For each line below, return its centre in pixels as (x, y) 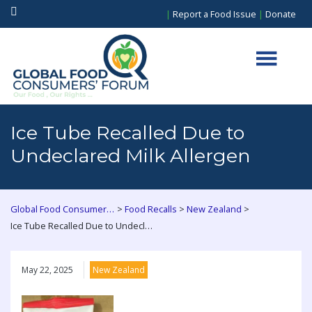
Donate (280, 14)
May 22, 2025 (47, 270)
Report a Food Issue (214, 14)
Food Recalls (151, 209)
